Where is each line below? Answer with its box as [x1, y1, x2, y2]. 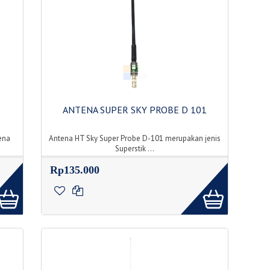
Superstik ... [115, 143, 154, 154]
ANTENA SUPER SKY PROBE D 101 [62, 103, 207, 116]
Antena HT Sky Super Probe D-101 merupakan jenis [48, 133, 221, 143]
